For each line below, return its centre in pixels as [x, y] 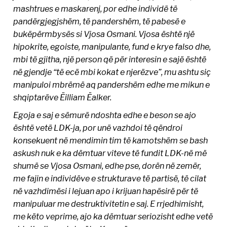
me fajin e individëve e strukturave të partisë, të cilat [110, 179]
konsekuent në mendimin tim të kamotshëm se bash [111, 141]
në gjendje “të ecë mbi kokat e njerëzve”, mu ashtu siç [112, 72]
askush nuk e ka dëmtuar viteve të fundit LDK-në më [110, 153]
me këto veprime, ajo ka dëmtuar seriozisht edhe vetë [113, 217]
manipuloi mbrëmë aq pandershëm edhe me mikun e [112, 85]
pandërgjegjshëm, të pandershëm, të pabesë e [100, 22]
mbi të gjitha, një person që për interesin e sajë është [110, 60]
